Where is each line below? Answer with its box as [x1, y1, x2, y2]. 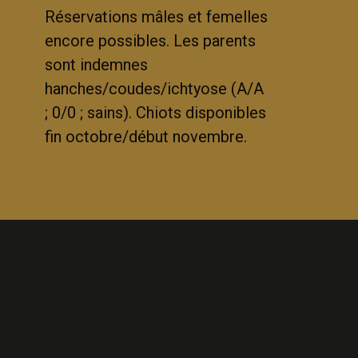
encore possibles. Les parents [45, 31, 256, 51]
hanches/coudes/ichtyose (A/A [45, 79, 264, 99]
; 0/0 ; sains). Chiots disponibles [45, 103, 266, 123]
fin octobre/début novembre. [45, 127, 247, 147]
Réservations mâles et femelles [45, 7, 268, 27]
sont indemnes [45, 55, 148, 75]
